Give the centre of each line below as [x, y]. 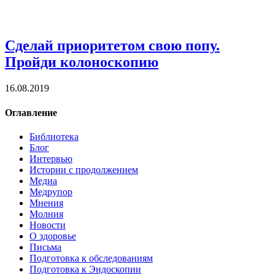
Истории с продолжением [84, 169]
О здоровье [53, 236]
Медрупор [51, 192]
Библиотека [54, 136]
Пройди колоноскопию [82, 62]
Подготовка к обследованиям [91, 258]
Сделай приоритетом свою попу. [112, 46]
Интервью [51, 158]
